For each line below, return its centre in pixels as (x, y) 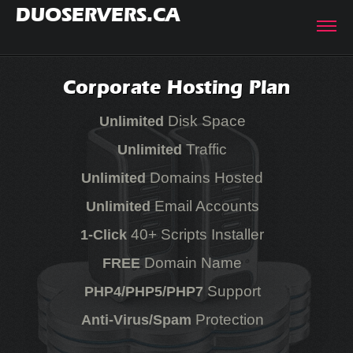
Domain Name (191, 263)
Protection (227, 320)
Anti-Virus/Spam (136, 320)
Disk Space (204, 121)
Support (232, 291)
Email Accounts (204, 206)
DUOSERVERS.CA (98, 15)
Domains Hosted (205, 178)
